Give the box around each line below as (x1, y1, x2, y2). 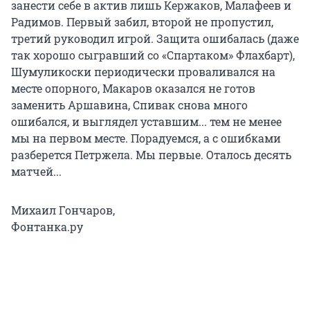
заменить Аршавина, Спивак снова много (11, 98, 248, 113)
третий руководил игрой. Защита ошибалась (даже (11, 31, 299, 46)
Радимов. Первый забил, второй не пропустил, (11, 15, 273, 30)
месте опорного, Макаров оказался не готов (11, 81, 255, 96)
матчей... (11, 164, 62, 179)
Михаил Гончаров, (11, 203, 115, 218)
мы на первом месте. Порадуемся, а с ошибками (11, 131, 281, 146)
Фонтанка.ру (11, 219, 83, 235)
